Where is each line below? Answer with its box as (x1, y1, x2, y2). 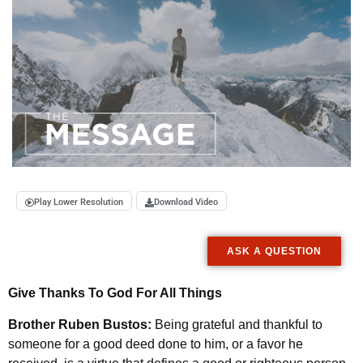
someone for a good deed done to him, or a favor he (8, 336, 303, 351)
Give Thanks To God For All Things (8, 286, 222, 301)
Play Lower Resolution (34, 197, 123, 208)
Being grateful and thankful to (155, 317, 322, 331)
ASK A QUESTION (227, 246, 322, 258)
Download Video (154, 197, 218, 208)
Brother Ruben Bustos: (8, 317, 155, 331)
